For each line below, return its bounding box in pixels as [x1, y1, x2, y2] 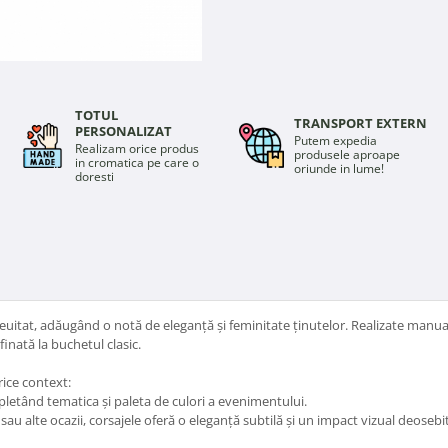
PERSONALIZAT [74, 121, 172, 140]
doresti [74, 167, 114, 185]
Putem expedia [293, 131, 377, 149]
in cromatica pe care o [74, 153, 199, 171]
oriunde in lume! [293, 159, 384, 177]
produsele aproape [293, 145, 400, 163]
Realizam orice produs [74, 139, 199, 157]
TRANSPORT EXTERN [293, 113, 427, 132]
